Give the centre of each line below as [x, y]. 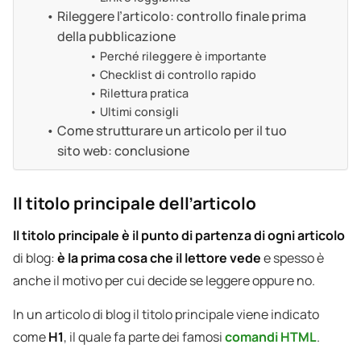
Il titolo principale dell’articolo [135, 203]
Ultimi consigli [139, 112]
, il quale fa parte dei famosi [143, 337]
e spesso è [293, 258]
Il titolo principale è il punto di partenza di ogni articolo [179, 236]
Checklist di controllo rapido [178, 75]
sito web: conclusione [124, 151]
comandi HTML [271, 337]
